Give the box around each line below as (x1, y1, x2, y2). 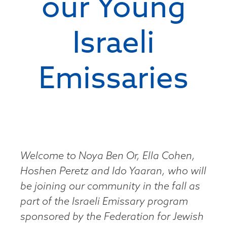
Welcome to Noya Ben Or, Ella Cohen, (20, 151, 195, 162)
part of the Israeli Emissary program (20, 197, 188, 207)
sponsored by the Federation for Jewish (20, 212, 204, 222)
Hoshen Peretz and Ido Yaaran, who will (20, 166, 206, 177)
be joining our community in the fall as (20, 181, 200, 192)
